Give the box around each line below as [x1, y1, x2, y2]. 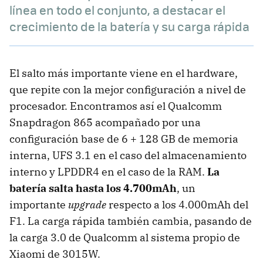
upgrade [68, 198, 106, 212]
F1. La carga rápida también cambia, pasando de [9, 214, 252, 228]
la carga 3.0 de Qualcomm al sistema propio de [9, 231, 240, 245]
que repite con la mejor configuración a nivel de [9, 83, 246, 97]
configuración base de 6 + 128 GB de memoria [9, 132, 238, 146]
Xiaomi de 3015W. [9, 247, 100, 261]
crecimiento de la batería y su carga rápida [9, 18, 249, 35]
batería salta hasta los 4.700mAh [9, 181, 177, 195]
